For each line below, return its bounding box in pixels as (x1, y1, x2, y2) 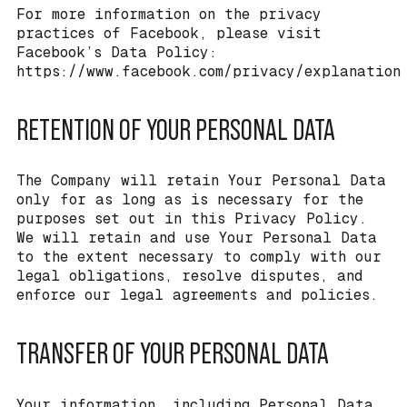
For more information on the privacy (16, 5, 322, 23)
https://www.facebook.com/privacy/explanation (16, 62, 401, 80)
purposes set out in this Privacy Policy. (16, 210, 367, 228)
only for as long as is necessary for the (16, 191, 363, 209)
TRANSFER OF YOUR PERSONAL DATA (16, 337, 329, 371)
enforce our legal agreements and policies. (16, 286, 378, 304)
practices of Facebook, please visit (16, 24, 322, 42)
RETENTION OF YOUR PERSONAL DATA (16, 113, 335, 146)
